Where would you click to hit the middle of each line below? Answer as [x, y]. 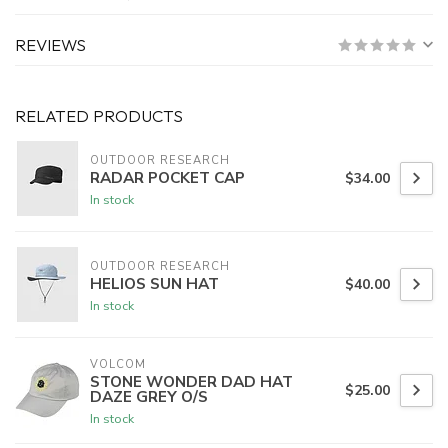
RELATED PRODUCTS [99, 116]
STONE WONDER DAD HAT [191, 382]
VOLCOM [118, 365]
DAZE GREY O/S [149, 397]
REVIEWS [50, 45]
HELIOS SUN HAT [154, 283]
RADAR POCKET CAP [167, 177]
